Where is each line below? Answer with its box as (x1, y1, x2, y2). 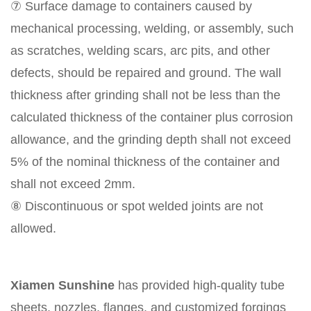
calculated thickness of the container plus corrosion (10, 110, 293, 125)
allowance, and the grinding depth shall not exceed (10, 133, 291, 147)
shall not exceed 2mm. (10, 177, 135, 192)
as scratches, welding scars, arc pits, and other (10, 44, 270, 58)
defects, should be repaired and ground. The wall (10, 66, 281, 81)
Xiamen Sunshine (10, 278, 115, 293)
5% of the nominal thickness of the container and (10, 155, 280, 169)
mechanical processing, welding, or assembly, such (10, 22, 294, 36)
